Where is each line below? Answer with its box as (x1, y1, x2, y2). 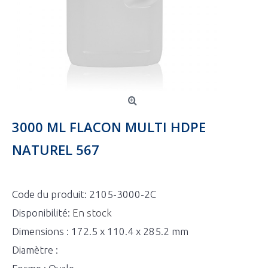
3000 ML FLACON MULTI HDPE (12, 118, 206, 136)
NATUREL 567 (12, 141, 99, 159)
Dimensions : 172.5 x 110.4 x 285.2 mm (12, 226, 188, 237)
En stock (72, 207, 112, 218)
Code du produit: (12, 188, 89, 200)
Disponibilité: (12, 207, 72, 218)
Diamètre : (12, 244, 58, 255)
